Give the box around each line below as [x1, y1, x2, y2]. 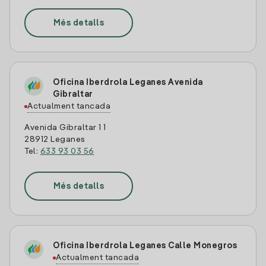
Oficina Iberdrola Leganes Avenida [53, 78, 203, 87]
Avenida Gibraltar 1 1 [24, 123, 106, 132]
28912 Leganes [24, 135, 85, 144]
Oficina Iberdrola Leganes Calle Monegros [53, 242, 237, 250]
